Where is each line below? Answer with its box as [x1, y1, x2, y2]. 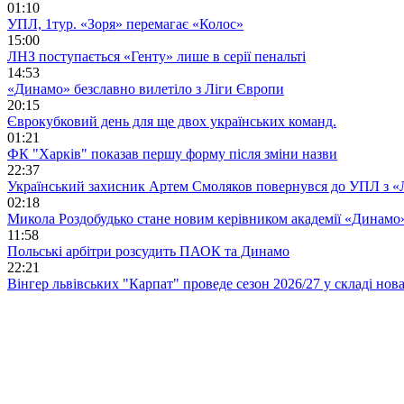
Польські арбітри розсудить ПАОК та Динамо [7, 243, 289, 259]
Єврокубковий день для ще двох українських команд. [7, 113, 336, 129]
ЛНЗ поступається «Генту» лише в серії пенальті [7, 48, 306, 64]
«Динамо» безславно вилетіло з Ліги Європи [7, 80, 284, 96]
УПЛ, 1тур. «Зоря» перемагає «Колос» [7, 15, 243, 32]
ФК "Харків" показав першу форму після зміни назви [7, 145, 337, 161]
